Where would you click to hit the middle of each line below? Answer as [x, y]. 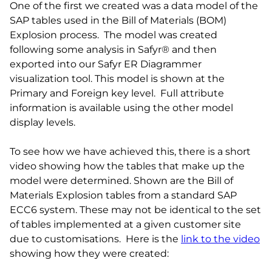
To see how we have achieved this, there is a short [130, 151]
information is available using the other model [121, 108]
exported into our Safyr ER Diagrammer [106, 64]
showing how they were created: [89, 253]
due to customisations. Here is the [95, 239]
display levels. [42, 122]
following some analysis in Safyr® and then [113, 49]
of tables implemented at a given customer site [125, 224]
